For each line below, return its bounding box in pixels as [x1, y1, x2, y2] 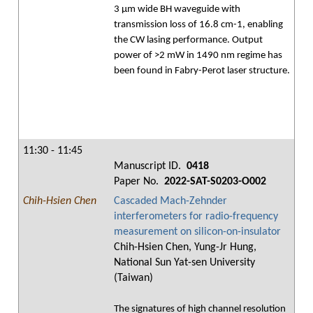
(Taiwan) [114, 272, 153, 284]
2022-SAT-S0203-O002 [161, 176, 266, 187]
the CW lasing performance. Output [114, 35, 263, 45]
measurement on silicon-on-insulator [114, 226, 281, 238]
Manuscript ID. [114, 161, 184, 172]
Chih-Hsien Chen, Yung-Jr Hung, [114, 242, 256, 253]
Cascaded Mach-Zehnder [114, 196, 227, 207]
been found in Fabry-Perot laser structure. [114, 66, 290, 76]
